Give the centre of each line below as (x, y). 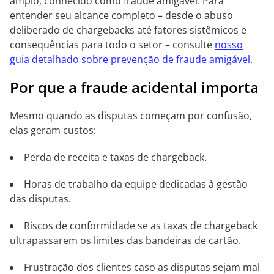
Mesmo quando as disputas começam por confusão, (131, 116)
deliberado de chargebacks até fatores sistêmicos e (128, 30)
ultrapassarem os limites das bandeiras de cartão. (125, 240)
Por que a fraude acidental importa (134, 87)
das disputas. (40, 199)
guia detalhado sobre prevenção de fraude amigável (130, 59)
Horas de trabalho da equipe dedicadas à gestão (136, 184)
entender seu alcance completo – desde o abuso (121, 15)
